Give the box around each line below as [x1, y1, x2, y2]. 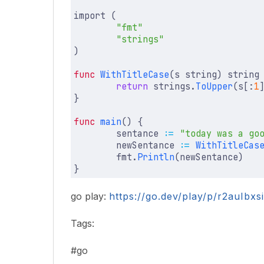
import [73, 10, 105, 22]
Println [137, 151, 174, 164]
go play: [70, 190, 109, 203]
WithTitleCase [100, 69, 169, 81]
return [115, 81, 148, 93]
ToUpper [195, 81, 233, 93]
